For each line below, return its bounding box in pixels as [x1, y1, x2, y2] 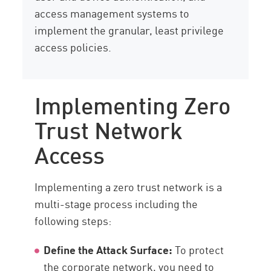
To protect [172, 241, 224, 258]
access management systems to [34, 5, 190, 21]
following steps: [34, 212, 112, 229]
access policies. [34, 39, 112, 55]
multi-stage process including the [34, 195, 198, 212]
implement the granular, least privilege [34, 22, 224, 38]
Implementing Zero [34, 87, 231, 120]
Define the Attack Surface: [44, 241, 173, 258]
